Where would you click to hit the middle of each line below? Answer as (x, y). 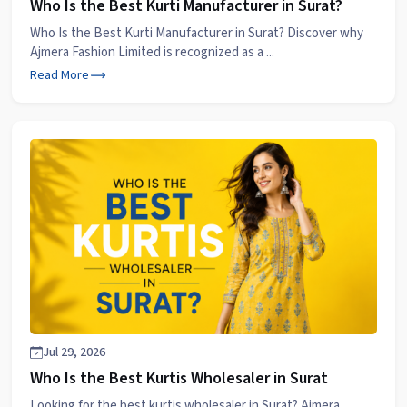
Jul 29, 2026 (74, 352)
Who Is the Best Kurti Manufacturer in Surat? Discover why (197, 33)
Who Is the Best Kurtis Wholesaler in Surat (179, 378)
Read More (60, 75)
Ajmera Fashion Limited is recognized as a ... (152, 52)
